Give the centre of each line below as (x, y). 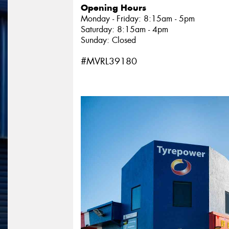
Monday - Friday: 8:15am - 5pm (138, 18)
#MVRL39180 (109, 61)
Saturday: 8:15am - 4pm (124, 29)
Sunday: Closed (108, 40)
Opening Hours (113, 7)
